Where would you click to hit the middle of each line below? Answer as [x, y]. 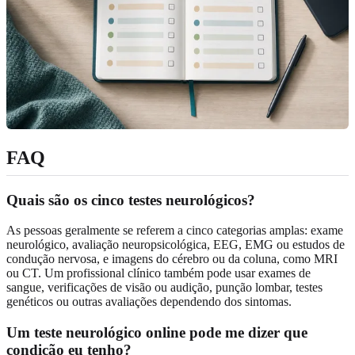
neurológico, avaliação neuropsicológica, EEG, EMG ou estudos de [176, 245]
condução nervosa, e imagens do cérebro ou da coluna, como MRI [172, 259]
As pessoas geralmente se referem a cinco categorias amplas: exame [175, 231]
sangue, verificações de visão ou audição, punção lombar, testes [164, 288]
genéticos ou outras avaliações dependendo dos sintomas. [149, 302]
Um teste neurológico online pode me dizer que [157, 332]
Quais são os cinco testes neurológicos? [131, 200]
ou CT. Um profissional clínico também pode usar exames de [158, 273]
